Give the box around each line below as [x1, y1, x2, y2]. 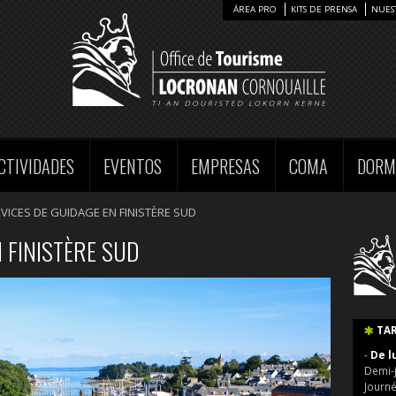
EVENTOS [103, 153, 163, 180]
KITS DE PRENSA [290, 4, 357, 15]
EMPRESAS [191, 153, 261, 180]
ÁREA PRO [232, 4, 277, 15]
